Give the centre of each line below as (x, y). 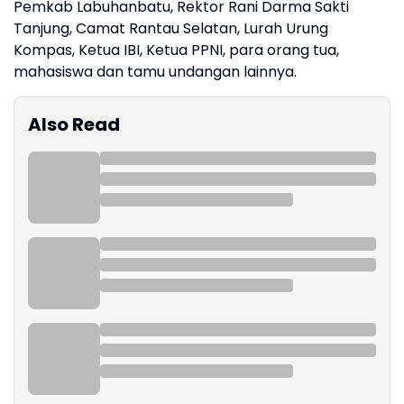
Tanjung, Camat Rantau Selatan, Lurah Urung (171, 29)
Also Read (74, 125)
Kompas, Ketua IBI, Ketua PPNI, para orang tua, (176, 50)
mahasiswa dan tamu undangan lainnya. (155, 72)
